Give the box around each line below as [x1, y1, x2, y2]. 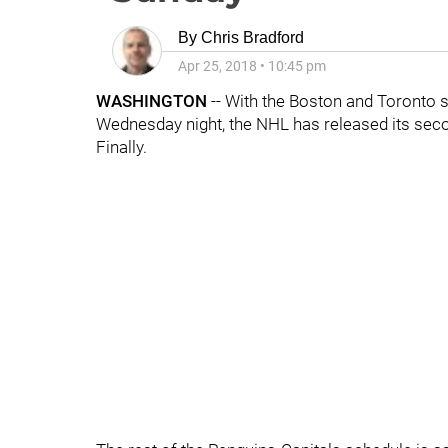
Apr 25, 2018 [178, 58, 257, 74]
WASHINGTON [96, 91, 207, 111]
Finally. [96, 137, 147, 157]
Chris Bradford [201, 29, 304, 46]
